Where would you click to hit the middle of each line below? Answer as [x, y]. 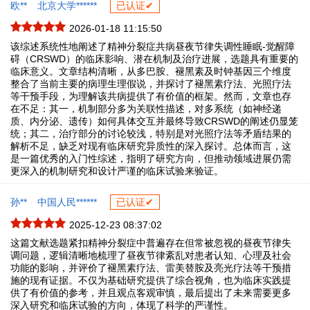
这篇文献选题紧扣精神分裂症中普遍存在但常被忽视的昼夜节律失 [151, 243]
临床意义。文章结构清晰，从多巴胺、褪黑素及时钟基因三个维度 [151, 72]
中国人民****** [67, 202]
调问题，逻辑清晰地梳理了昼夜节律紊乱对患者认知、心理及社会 [151, 256]
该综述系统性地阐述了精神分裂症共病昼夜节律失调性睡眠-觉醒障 [153, 47]
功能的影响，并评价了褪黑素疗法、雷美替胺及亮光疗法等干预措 [151, 268]
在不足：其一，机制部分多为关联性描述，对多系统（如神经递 [146, 109]
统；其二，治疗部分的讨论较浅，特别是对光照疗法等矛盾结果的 [151, 134]
